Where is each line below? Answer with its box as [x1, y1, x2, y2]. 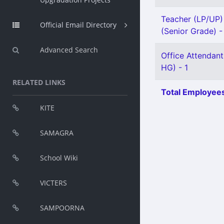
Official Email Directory [40, 20, 116, 29]
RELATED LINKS [12, 77, 65, 87]
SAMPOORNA [40, 203, 84, 212]
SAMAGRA [40, 128, 73, 137]
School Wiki [40, 153, 78, 162]
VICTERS [40, 178, 67, 187]
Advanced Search [40, 45, 98, 54]
